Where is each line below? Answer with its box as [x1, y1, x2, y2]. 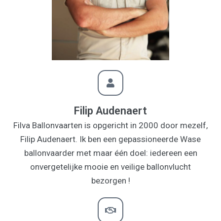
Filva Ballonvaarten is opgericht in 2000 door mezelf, [13, 120, 208, 130]
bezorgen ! [91, 175, 130, 185]
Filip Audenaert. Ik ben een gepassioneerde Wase [20, 134, 201, 144]
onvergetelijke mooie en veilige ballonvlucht [30, 161, 191, 172]
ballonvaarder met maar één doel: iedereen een [24, 147, 197, 158]
